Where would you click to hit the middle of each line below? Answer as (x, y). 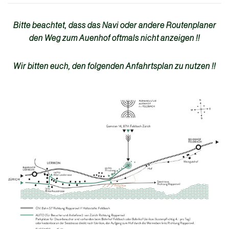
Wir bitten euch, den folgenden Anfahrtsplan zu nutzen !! (114, 66)
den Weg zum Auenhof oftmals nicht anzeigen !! (114, 38)
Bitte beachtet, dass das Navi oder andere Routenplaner (114, 25)
